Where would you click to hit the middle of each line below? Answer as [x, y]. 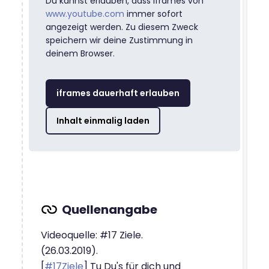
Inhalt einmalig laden [103, 120]
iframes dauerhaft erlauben [118, 93]
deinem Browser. [80, 53]
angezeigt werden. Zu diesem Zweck [122, 27]
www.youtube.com [85, 14]
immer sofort [153, 14]
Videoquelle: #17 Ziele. [92, 235]
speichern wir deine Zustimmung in [119, 40]
